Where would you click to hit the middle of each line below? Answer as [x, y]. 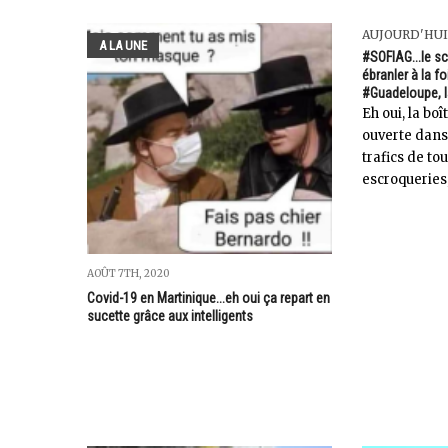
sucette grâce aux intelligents [170, 316]
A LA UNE [123, 46]
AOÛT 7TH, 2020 [128, 274]
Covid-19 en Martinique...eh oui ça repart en [208, 298]
